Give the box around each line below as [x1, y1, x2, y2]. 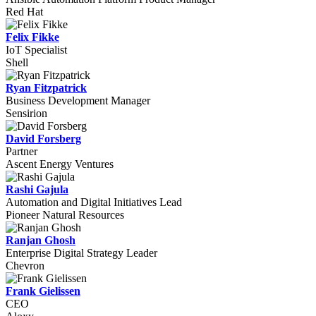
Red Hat [6, 6, 43, 18]
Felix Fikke [6, 31, 59, 43]
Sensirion [6, 107, 47, 119]
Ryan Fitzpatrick [6, 82, 87, 94]
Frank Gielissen [6, 285, 80, 297]
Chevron [6, 260, 44, 272]
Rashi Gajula [6, 183, 68, 195]
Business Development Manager [6, 95, 150, 107]
